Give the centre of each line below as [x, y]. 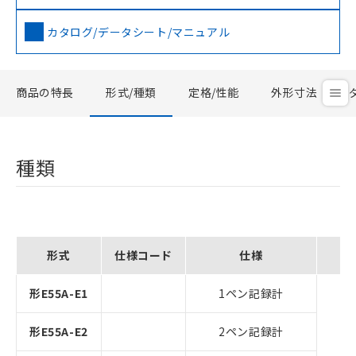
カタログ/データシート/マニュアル [139, 31]
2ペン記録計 [251, 331]
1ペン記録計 [251, 293]
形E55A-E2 [59, 331]
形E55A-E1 [59, 293]
